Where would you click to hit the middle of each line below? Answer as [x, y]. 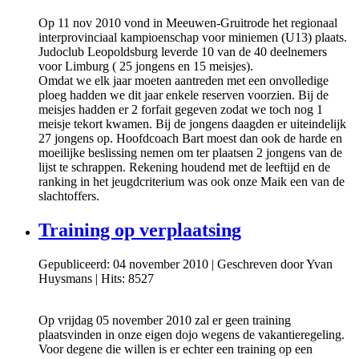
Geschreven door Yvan [275, 264]
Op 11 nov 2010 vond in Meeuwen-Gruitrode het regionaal [188, 23]
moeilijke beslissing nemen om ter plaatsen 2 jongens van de [190, 153]
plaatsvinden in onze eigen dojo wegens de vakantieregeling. [192, 335]
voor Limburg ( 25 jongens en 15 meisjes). [146, 67]
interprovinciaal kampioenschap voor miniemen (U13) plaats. [193, 38]
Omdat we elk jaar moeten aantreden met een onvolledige [184, 81]
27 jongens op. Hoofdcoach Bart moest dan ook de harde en [190, 139]
